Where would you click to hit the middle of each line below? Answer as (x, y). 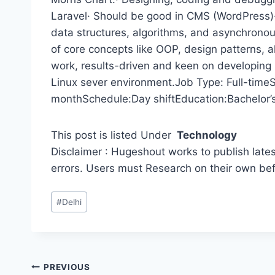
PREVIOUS (67, 267)
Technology (206, 135)
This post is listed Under (113, 135)
